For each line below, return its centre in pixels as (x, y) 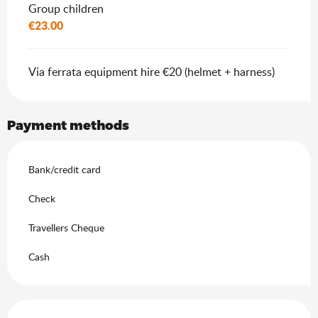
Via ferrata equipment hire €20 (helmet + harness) (152, 71)
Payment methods (68, 124)
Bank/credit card (65, 169)
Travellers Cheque (66, 227)
